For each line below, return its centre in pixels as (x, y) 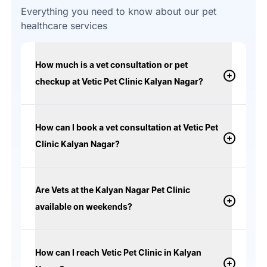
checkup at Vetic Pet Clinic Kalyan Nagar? (119, 81)
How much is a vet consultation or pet (111, 64)
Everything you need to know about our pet (118, 11)
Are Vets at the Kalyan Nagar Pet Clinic (112, 190)
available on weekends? (83, 206)
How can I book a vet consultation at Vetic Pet (126, 127)
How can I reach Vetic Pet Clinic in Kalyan (118, 252)
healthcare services (64, 25)
